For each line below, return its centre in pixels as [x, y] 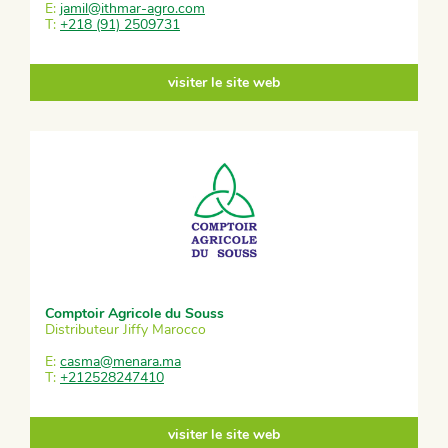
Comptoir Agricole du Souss [134, 313]
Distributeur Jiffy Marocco [125, 329]
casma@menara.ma [120, 361]
